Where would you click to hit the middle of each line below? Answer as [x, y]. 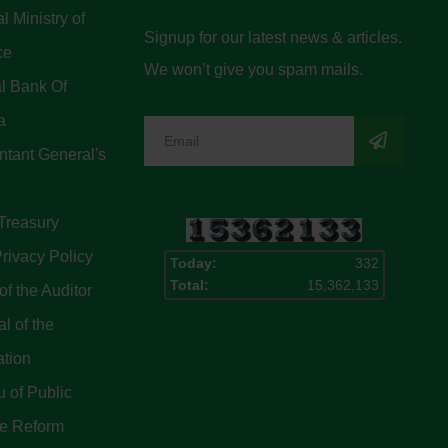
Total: [189, 285]
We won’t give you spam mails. [253, 69]
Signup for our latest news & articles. [273, 37]
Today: [193, 263]
